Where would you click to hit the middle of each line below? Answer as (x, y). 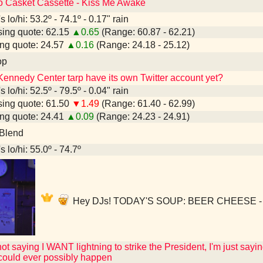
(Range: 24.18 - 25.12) (142, 45)
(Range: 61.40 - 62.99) (147, 104)
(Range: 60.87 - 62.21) (147, 32)
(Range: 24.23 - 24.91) (142, 117)
